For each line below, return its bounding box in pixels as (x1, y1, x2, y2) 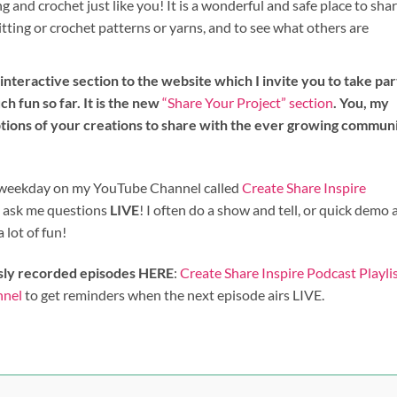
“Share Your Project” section (161, 93, 333, 111)
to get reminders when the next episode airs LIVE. (22, 285, 324, 303)
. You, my (332, 93, 389, 111)
